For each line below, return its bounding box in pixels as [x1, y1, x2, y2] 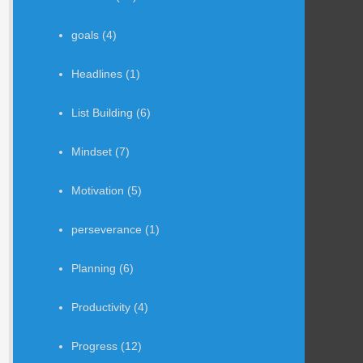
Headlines [71, 66, 122, 80]
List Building [71, 105, 133, 119]
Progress [71, 339, 117, 352]
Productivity [71, 300, 130, 314]
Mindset [71, 144, 112, 158]
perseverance [71, 222, 142, 236]
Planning [71, 261, 116, 275]
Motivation [71, 183, 124, 197]
